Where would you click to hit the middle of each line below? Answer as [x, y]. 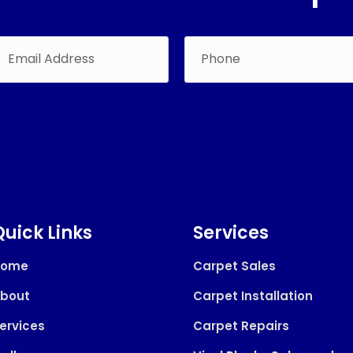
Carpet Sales [235, 266]
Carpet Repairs [242, 326]
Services [231, 233]
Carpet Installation [253, 296]
